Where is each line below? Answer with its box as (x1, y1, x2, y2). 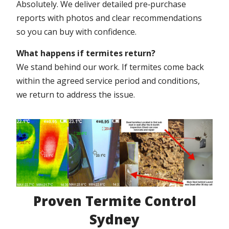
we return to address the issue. (16, 88, 135, 100)
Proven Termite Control (33, 192, 196, 211)
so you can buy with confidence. (16, 26, 137, 38)
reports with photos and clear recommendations (16, 12, 202, 24)
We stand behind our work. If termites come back (16, 61, 204, 73)
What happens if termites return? (16, 47, 156, 59)
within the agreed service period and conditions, (16, 75, 200, 86)
